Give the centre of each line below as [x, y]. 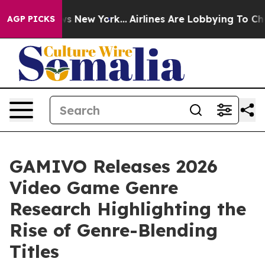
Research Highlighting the [128, 209]
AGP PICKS [31, 19]
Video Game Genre [94, 188]
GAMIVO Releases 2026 [114, 166]
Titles [34, 251]
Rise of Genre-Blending [114, 230]
